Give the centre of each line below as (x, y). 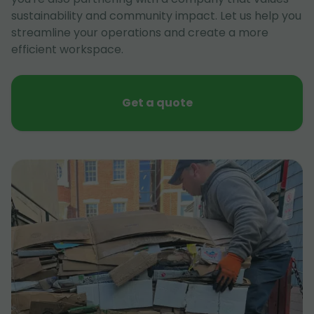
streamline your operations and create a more (140, 33)
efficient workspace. (67, 49)
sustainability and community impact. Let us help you (156, 16)
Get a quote (157, 103)
